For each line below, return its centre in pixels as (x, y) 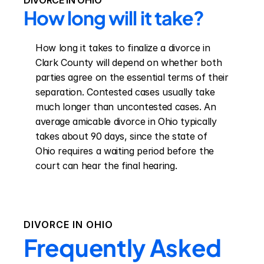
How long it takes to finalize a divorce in (123, 48)
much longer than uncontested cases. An (126, 107)
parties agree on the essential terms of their (132, 77)
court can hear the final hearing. (106, 166)
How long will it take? (114, 18)
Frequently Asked (123, 247)
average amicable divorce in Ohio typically (126, 121)
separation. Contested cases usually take (125, 92)
